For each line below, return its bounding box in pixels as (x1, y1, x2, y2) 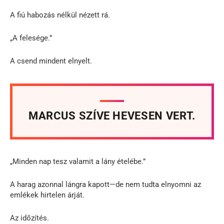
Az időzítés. (10, 213, 49, 222)
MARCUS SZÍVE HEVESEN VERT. (28, 109, 196, 122)
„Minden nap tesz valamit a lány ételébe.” (10, 156, 145, 166)
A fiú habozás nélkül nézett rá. (10, 10, 110, 19)
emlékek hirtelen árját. (10, 190, 84, 199)
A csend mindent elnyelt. (10, 56, 92, 65)
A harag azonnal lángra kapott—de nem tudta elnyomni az (10, 179, 201, 189)
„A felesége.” (10, 33, 52, 42)
